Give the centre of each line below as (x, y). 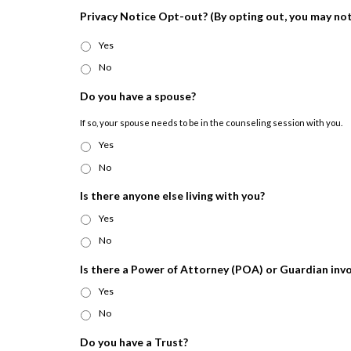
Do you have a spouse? (138, 96)
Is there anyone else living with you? (172, 196)
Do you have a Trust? (134, 342)
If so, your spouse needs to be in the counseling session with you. (211, 122)
